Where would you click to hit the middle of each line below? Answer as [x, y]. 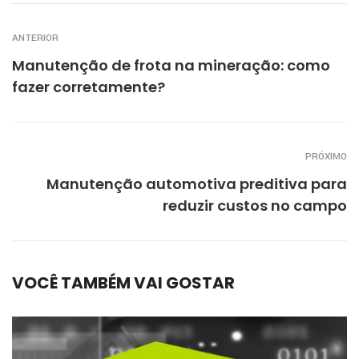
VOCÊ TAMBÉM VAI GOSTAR [123, 283]
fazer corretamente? [89, 87]
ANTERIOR [35, 38]
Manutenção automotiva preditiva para [197, 184]
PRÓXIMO [326, 157]
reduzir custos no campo [255, 206]
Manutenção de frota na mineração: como [171, 66]
